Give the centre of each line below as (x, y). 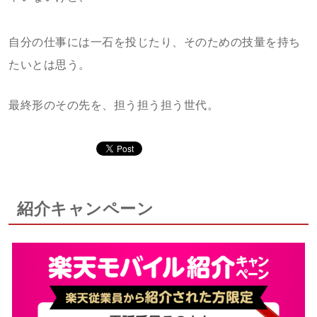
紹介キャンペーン (85, 209)
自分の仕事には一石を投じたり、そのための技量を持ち (155, 42)
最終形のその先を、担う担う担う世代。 (114, 105)
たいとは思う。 (50, 65)
